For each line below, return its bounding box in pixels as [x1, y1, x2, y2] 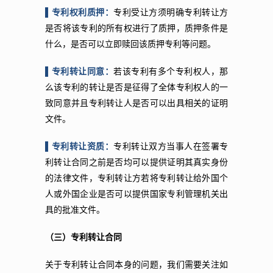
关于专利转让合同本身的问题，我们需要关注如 [45, 260, 228, 269]
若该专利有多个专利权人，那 [113, 66, 228, 76]
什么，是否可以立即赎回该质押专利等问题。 [45, 39, 216, 49]
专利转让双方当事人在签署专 [113, 141, 228, 151]
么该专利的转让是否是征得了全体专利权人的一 [45, 82, 228, 92]
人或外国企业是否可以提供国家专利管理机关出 [45, 189, 228, 199]
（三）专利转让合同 [45, 232, 122, 242]
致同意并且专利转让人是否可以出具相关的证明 [45, 98, 228, 108]
